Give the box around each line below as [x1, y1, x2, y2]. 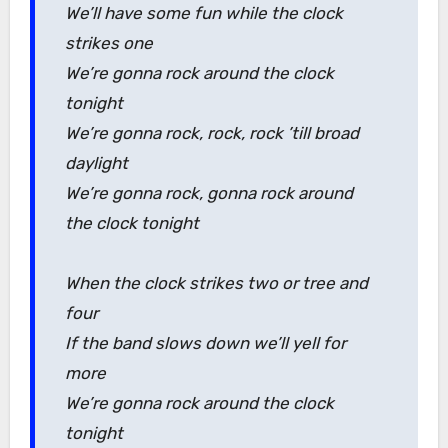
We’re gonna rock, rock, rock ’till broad [64, 123, 359, 143]
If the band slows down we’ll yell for [64, 333, 346, 353]
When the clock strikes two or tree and [64, 273, 368, 293]
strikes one [64, 33, 153, 53]
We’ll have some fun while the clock [64, 3, 343, 23]
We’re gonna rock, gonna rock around [64, 183, 353, 203]
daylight [64, 153, 128, 173]
